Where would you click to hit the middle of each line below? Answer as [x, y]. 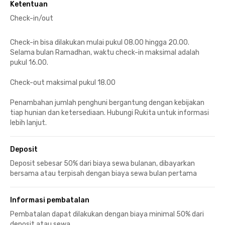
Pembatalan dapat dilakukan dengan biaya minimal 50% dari [107, 214]
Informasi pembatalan [50, 200]
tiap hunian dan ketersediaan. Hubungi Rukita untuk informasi [109, 113]
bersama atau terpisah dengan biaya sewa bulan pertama [103, 173]
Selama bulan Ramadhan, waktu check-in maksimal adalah [105, 52]
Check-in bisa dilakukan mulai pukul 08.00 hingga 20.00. [100, 42]
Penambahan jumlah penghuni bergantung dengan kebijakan [107, 102]
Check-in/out [32, 18]
